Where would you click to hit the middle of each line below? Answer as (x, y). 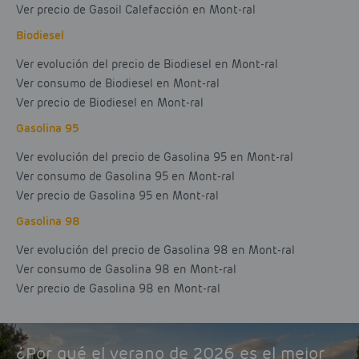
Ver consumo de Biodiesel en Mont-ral (118, 84)
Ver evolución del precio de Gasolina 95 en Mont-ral (155, 157)
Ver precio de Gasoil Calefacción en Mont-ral (136, 10)
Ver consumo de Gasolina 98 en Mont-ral (126, 270)
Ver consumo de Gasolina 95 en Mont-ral (125, 177)
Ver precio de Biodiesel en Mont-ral (110, 103)
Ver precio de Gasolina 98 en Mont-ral (118, 289)
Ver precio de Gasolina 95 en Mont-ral (117, 196)
